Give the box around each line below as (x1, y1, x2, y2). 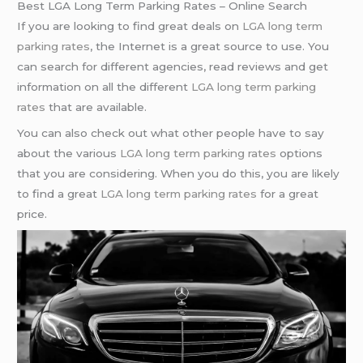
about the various (17, 147, 121, 160)
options (276, 147, 323, 160)
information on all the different (17, 80, 192, 94)
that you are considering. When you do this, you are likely (17, 167, 340, 181)
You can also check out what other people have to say (17, 126, 325, 140)
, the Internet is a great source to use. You (90, 40, 330, 53)
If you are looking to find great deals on (17, 19, 243, 33)
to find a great (17, 187, 101, 201)
